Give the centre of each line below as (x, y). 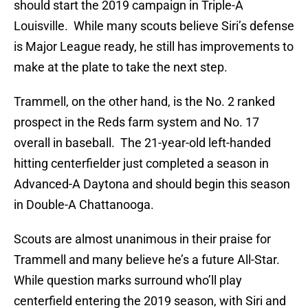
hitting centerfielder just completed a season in (141, 164)
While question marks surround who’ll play (128, 280)
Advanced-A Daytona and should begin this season (152, 184)
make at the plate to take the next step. (121, 67)
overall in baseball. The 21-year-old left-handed (142, 143)
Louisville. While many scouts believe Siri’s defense (154, 26)
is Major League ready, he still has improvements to (154, 47)
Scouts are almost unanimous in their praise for (142, 239)
